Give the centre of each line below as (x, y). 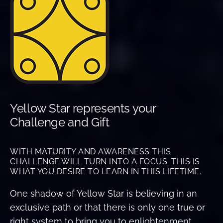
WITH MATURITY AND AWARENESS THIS (90, 152)
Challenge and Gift (60, 122)
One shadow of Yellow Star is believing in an (104, 194)
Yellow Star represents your (83, 109)
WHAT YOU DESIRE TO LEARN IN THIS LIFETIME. (106, 172)
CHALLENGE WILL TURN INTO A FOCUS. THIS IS (105, 162)
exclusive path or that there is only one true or (108, 208)
